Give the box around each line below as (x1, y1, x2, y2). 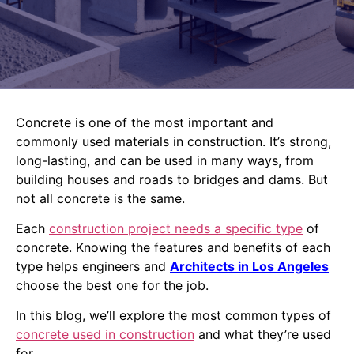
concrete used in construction (16, 326, 194, 343)
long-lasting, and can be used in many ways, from (16, 152, 314, 168)
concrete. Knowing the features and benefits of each (16, 239, 330, 256)
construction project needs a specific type (49, 220, 303, 237)
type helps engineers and (16, 258, 170, 275)
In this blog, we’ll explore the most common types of (16, 307, 331, 324)
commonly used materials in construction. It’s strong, (16, 133, 331, 149)
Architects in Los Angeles (170, 258, 329, 275)
